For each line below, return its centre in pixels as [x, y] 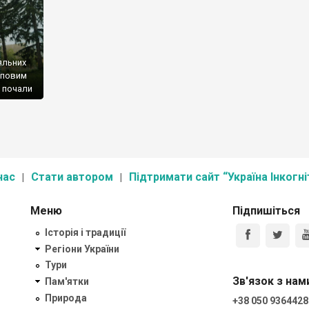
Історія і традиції [85, 232]
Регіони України [82, 249]
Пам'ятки [67, 282]
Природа [66, 298]
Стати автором [72, 177]
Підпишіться [266, 211]
